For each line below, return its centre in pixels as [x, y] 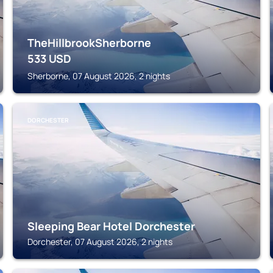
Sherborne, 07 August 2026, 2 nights [99, 76]
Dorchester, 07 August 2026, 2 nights [100, 242]
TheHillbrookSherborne [90, 43]
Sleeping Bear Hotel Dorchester [112, 226]
